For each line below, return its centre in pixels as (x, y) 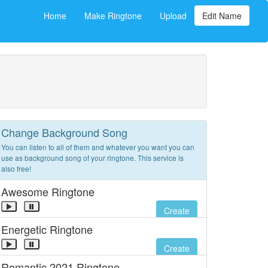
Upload (173, 16)
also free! (16, 168)
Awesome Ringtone (48, 191)
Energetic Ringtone (47, 229)
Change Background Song (64, 132)
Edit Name (222, 16)
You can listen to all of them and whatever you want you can (98, 147)
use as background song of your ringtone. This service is (92, 158)
